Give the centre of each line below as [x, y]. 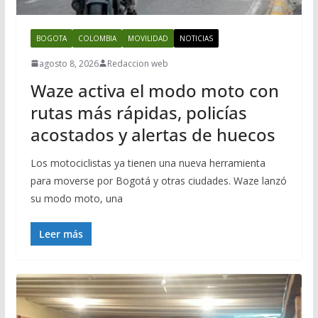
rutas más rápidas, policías [138, 112]
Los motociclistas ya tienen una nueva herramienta [148, 163]
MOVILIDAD [148, 38]
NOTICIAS [196, 38]
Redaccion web [137, 63]
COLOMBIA [97, 38]
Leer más [61, 234]
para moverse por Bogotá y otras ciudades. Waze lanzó [158, 180]
